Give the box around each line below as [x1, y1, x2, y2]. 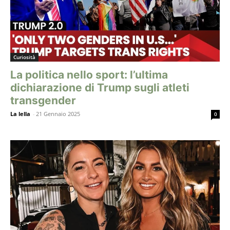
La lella [10, 109, 30, 118]
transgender [10, 93, 76, 107]
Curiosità [13, 53, 35, 61]
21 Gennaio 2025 [36, 109, 80, 118]
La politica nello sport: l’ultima [10, 68, 168, 81]
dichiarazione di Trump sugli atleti [10, 81, 189, 94]
